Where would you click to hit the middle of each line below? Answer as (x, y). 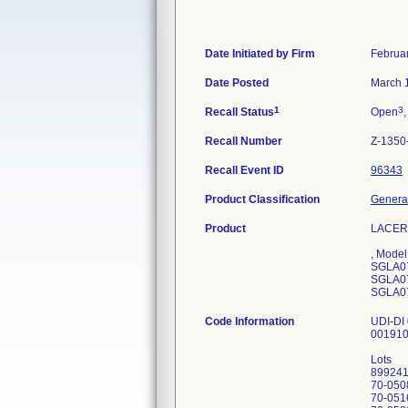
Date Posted (237, 83)
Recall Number (244, 141)
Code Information (250, 321)
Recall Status (240, 112)
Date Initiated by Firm (260, 54)
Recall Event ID (245, 170)
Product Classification (262, 199)
